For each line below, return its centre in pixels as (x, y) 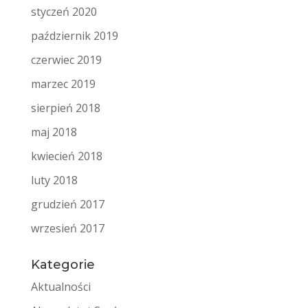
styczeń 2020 (64, 12)
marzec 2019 (63, 84)
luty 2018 (54, 180)
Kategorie (63, 265)
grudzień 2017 (67, 205)
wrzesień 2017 (67, 229)
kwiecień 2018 (66, 156)
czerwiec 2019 (66, 60)
